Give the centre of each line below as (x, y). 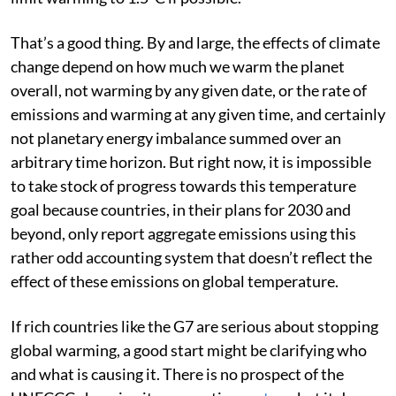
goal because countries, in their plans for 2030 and (181, 244)
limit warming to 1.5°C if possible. (126, 32)
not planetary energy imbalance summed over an (176, 173)
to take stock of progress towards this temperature (183, 221)
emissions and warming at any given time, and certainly (198, 149)
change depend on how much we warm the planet (178, 101)
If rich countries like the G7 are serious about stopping (194, 361)
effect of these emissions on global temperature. (175, 316)
